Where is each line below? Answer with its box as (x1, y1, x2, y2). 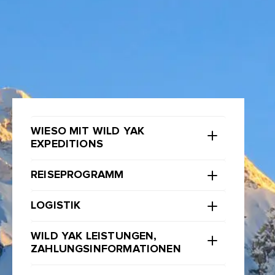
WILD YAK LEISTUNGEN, (31, 231, 157, 242)
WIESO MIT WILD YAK (31, 126, 145, 137)
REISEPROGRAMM (31, 169, 124, 180)
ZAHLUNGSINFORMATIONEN (31, 244, 181, 255)
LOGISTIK (31, 200, 81, 211)
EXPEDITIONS (31, 139, 103, 150)
